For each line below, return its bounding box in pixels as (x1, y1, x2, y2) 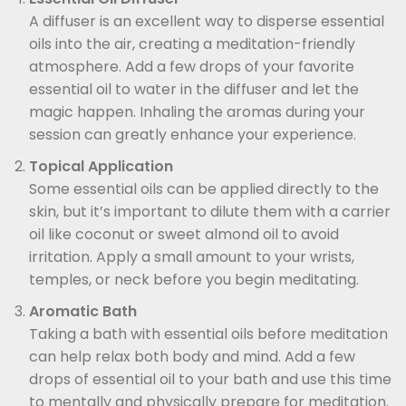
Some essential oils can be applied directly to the (29, 178, 379, 199)
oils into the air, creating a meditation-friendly (29, 33, 355, 54)
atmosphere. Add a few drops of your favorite (29, 55, 354, 77)
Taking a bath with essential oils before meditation (29, 323, 388, 344)
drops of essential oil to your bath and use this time (29, 368, 391, 390)
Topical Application (29, 155, 173, 177)
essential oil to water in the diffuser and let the (29, 78, 359, 100)
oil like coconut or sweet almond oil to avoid (29, 223, 339, 245)
